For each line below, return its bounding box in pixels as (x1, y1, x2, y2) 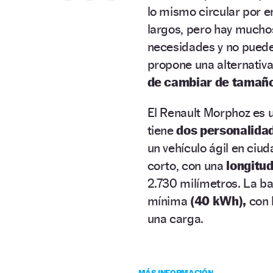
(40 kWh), (190, 193, 246, 208)
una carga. (147, 210, 204, 226)
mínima (147, 193, 191, 208)
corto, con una (147, 157, 227, 173)
